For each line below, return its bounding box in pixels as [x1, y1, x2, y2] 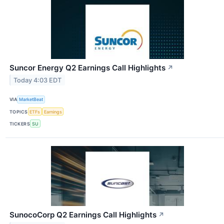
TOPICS [9, 108, 28, 114]
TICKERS [9, 120, 30, 126]
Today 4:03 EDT [13, 76, 62, 84]
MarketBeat [19, 96, 43, 102]
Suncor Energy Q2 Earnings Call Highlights [9, 62, 165, 72]
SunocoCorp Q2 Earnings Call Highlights [9, 210, 156, 220]
